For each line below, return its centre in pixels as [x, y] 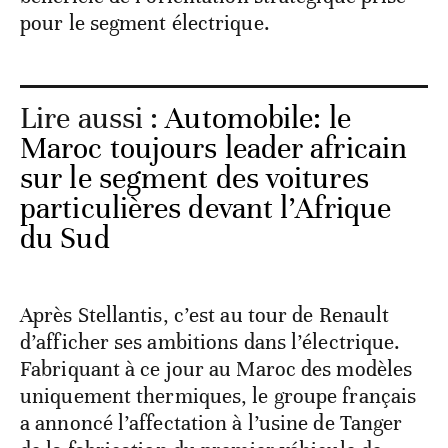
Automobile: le [258, 119]
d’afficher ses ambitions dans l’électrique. [210, 342]
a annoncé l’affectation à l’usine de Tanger [211, 423]
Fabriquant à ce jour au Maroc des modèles [216, 369]
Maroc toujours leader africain [214, 149]
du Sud [65, 239]
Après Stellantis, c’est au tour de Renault [205, 315]
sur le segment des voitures [194, 179]
